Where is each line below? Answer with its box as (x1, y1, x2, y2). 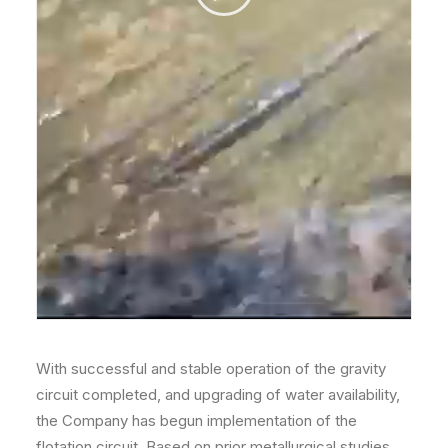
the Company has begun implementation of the (36, 411, 357, 430)
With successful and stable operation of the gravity (36, 359, 386, 378)
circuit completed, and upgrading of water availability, (36, 385, 400, 404)
